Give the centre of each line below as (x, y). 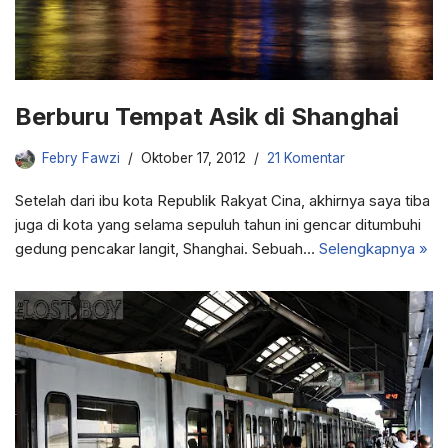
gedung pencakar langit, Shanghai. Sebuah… (167, 248)
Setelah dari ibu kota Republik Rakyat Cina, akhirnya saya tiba (222, 200)
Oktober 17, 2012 (193, 157)
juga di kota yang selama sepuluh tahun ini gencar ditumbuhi (218, 224)
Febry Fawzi (81, 157)
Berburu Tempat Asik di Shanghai (207, 116)
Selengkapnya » (373, 248)
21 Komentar (306, 157)
